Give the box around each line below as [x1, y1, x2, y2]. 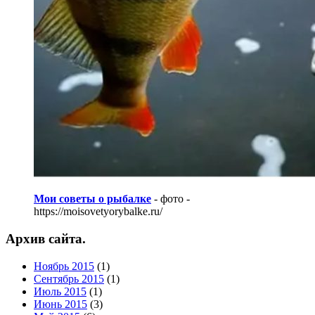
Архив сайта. [6, 231, 86, 246]
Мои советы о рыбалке [34, 193, 151, 205]
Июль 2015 [34, 285, 86, 297]
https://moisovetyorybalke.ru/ [34, 205, 162, 218]
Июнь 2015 [34, 297, 87, 310]
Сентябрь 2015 [34, 272, 104, 285]
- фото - [151, 193, 190, 205]
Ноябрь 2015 [34, 259, 94, 272]
